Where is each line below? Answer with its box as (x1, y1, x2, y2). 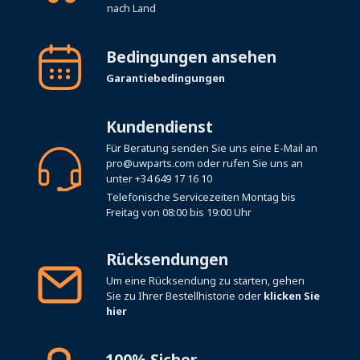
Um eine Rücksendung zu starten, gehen (106, 272, 305, 288)
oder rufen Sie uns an (196, 156, 303, 171)
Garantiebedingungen (105, 71, 225, 86)
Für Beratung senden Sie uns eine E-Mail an (105, 141, 317, 156)
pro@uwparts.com (105, 156, 194, 171)
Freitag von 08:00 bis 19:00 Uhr (105, 204, 252, 219)
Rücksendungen (106, 247, 229, 270)
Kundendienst (105, 116, 213, 138)
